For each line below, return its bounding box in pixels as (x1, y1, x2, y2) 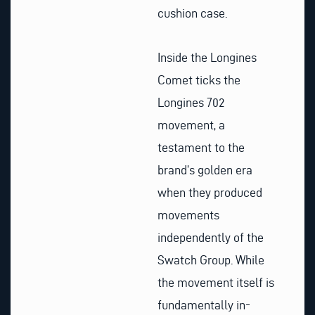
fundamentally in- (157, 298, 250, 312)
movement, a (157, 118, 225, 132)
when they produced (157, 186, 262, 200)
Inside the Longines (157, 51, 257, 65)
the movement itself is (157, 276, 274, 290)
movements (157, 208, 219, 222)
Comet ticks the (157, 73, 240, 87)
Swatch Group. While (157, 253, 264, 267)
